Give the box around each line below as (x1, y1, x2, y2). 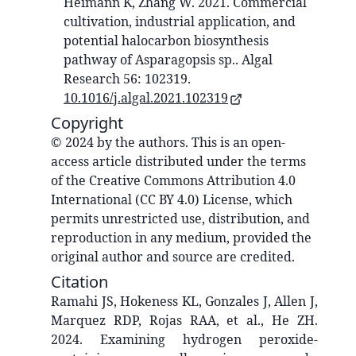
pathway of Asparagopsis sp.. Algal (64, 51, 273, 69)
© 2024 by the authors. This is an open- (51, 133, 285, 152)
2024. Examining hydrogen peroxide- (51, 331, 318, 349)
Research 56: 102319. (64, 70, 191, 88)
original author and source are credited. (51, 248, 295, 266)
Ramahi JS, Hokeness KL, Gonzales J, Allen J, (51, 292, 318, 311)
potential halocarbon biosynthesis (64, 32, 269, 50)
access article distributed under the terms (51, 153, 306, 171)
